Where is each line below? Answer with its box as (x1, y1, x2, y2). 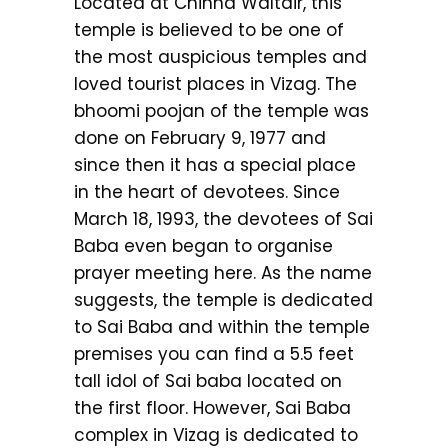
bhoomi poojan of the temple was (74, 98, 369, 123)
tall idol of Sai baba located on (74, 368, 342, 393)
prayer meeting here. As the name (74, 260, 372, 285)
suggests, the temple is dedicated (74, 287, 373, 312)
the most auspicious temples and (74, 44, 367, 69)
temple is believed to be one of (74, 17, 344, 42)
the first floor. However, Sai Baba (74, 395, 351, 420)
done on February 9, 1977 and (74, 125, 326, 150)
